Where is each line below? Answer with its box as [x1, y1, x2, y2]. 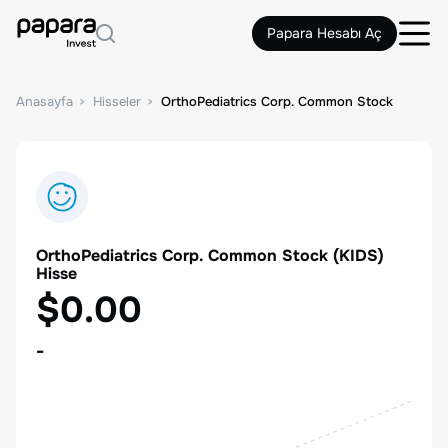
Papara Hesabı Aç [267, 24, 382, 42]
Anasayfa [16, 93, 73, 110]
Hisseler [93, 93, 141, 110]
